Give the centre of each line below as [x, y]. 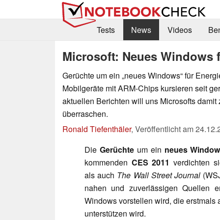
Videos [179, 30]
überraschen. [85, 113]
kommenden [108, 162]
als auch [101, 175]
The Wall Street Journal [159, 175]
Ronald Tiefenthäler [97, 129]
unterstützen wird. [115, 213]
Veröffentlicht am [165, 129]
